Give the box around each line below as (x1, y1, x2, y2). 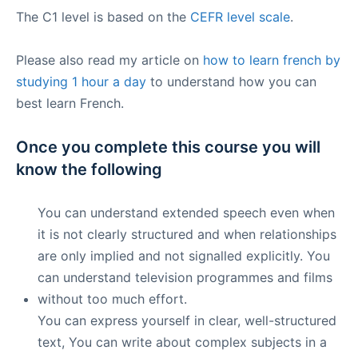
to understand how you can (146, 74, 316, 89)
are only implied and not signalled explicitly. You (38, 248, 330, 264)
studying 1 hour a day (16, 74, 146, 89)
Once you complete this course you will (16, 137, 320, 157)
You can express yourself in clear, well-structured (38, 312, 336, 328)
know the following (16, 160, 162, 179)
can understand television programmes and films (38, 269, 332, 285)
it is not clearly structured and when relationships (38, 226, 336, 242)
